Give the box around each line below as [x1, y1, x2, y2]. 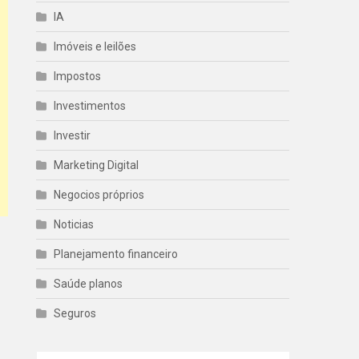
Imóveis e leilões [54, 40, 137, 53]
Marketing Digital [54, 159, 139, 171]
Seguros [54, 307, 97, 320]
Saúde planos [54, 277, 123, 290]
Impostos [54, 70, 102, 83]
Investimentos [54, 99, 127, 112]
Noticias [54, 218, 95, 231]
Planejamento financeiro [54, 248, 179, 260]
